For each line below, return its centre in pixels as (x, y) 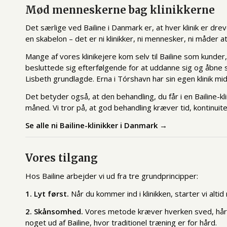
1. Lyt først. (47, 193)
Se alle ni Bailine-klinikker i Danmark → (96, 125)
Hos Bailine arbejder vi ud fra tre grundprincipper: (112, 176)
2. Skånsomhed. (54, 211)
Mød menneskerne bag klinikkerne (120, 10)
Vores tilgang (62, 158)
